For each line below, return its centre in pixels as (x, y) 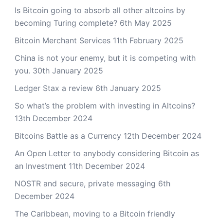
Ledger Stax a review (54, 88)
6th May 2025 (146, 23)
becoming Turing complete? (66, 23)
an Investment (40, 166)
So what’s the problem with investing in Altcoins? (105, 106)
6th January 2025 (128, 88)
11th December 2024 (107, 166)
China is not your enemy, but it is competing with (105, 58)
